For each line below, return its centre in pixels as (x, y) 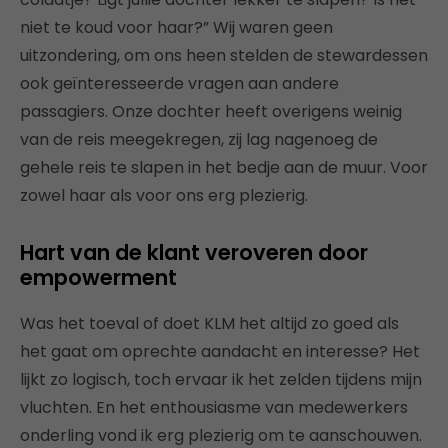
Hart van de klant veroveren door (194, 252)
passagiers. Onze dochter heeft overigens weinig (211, 111)
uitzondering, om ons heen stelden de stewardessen (224, 55)
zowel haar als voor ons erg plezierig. (164, 195)
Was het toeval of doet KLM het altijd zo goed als (209, 323)
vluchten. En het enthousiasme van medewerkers (214, 407)
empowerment (98, 277)
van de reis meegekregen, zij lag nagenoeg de (199, 139)
